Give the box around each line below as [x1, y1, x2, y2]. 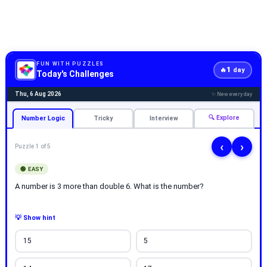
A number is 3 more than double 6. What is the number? [15, 181, 204, 191]
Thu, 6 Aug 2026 [15, 91, 62, 98]
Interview [149, 114, 178, 123]
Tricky [94, 114, 113, 123]
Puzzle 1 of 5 [15, 142, 51, 150]
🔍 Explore [208, 113, 240, 122]
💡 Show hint [15, 213, 56, 222]
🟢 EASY [20, 165, 44, 172]
